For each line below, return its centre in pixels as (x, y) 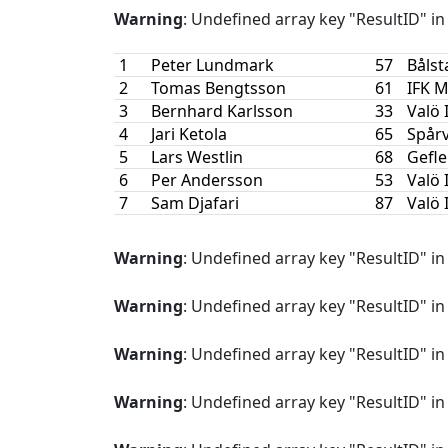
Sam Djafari (194, 203)
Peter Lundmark (212, 65)
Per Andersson (206, 180)
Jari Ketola (188, 134)
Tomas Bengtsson (218, 88)
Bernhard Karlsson (221, 111)
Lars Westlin (196, 157)
